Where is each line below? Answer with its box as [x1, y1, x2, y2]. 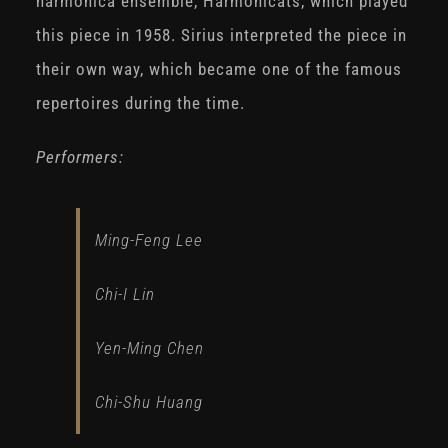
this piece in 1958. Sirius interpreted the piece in [35, 25, 407, 46]
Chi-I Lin [94, 284, 155, 305]
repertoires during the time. [35, 93, 245, 114]
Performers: [35, 147, 129, 168]
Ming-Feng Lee [94, 230, 203, 251]
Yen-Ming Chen [94, 338, 204, 359]
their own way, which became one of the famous [35, 59, 402, 80]
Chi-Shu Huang [94, 392, 203, 413]
